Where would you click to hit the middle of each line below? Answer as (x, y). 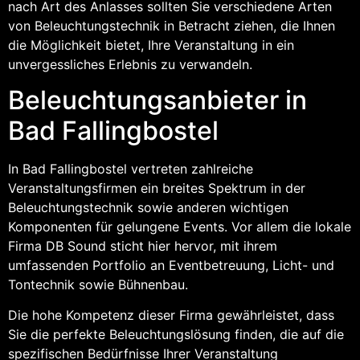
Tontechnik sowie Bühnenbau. (98, 284)
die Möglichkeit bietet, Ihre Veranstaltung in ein (151, 45)
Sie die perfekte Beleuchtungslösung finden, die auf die (176, 335)
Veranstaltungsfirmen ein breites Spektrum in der (157, 188)
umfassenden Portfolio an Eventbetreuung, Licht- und (171, 265)
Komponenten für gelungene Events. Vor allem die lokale (180, 227)
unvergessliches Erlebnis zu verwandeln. (130, 64)
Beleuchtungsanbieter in (157, 100)
